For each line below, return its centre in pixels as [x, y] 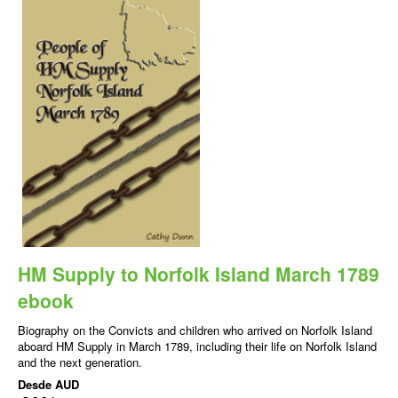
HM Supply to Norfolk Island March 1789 [199, 274]
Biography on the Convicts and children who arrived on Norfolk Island [195, 330]
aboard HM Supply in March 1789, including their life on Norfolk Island [197, 346]
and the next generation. [80, 362]
